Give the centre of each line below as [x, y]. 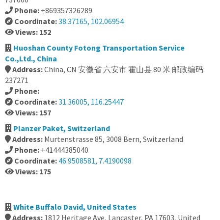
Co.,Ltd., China [31, 58]
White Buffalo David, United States [75, 207]
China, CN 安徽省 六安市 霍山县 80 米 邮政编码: [124, 69]
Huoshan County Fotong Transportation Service [99, 48]
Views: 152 [33, 32]
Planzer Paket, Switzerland [62, 128]
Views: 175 [33, 171]
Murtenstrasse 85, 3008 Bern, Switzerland [114, 139]
